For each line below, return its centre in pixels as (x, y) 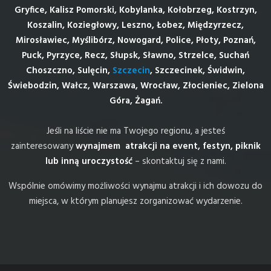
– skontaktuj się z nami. (179, 162)
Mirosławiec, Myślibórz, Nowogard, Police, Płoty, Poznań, (135, 41)
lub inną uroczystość (89, 162)
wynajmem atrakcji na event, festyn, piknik (168, 146)
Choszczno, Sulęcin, (69, 71)
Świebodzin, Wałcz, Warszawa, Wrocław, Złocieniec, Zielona (135, 86)
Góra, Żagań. (135, 101)
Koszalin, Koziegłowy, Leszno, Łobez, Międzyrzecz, (135, 25)
